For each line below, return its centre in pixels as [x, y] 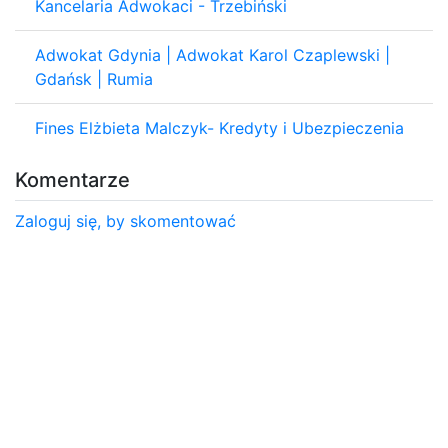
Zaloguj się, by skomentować [125, 220]
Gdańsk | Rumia [94, 78]
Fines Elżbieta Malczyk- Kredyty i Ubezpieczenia [219, 127]
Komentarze [72, 179]
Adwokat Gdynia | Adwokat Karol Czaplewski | [212, 54]
